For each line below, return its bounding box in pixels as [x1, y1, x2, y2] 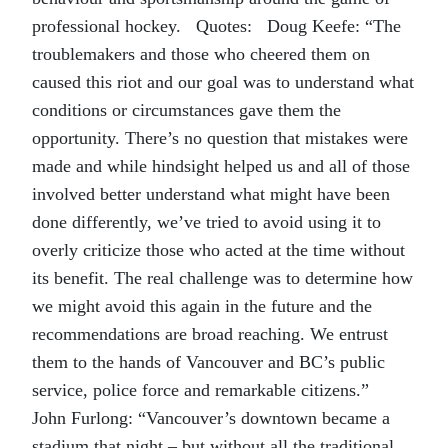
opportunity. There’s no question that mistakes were [32, 128, 408, 148]
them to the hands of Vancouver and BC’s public [32, 352, 385, 372]
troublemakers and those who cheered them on [32, 44, 370, 64]
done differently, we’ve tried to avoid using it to [32, 212, 381, 232]
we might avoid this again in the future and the [32, 296, 372, 316]
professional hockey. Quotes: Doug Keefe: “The [32, 16, 401, 36]
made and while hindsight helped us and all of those [32, 156, 410, 176]
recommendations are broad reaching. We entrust [32, 324, 388, 344]
